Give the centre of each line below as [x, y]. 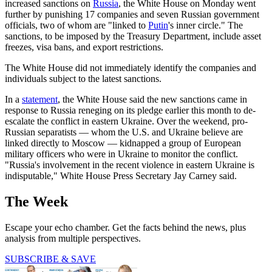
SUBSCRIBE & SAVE [50, 259]
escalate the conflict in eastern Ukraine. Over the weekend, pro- [126, 121]
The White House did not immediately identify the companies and [131, 68]
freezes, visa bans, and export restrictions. [84, 47]
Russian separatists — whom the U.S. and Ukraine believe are [124, 132]
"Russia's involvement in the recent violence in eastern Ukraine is [130, 165]
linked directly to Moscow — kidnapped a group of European [123, 143]
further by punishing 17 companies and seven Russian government [132, 15]
